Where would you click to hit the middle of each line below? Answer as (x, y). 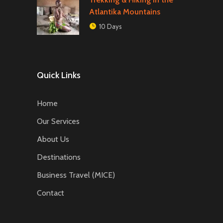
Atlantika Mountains (125, 11)
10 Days (111, 26)
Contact (51, 193)
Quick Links (59, 75)
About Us (53, 139)
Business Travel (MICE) (76, 175)
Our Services (58, 121)
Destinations (59, 157)
